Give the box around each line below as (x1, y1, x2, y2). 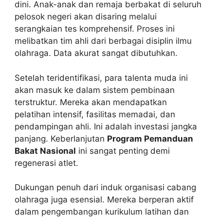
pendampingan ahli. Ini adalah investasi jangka (15, 121, 197, 131)
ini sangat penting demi (76, 145, 170, 156)
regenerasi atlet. (15, 158, 78, 168)
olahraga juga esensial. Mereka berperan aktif (15, 195, 194, 205)
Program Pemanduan (107, 133, 193, 144)
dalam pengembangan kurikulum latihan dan (15, 207, 189, 217)
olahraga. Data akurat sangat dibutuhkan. (15, 48, 178, 58)
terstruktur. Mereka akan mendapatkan (15, 97, 167, 107)
